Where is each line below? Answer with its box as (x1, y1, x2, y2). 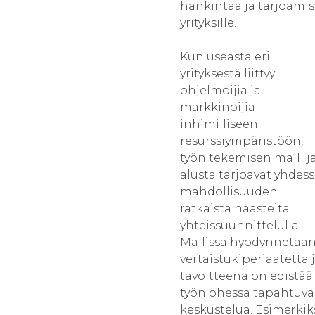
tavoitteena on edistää (180, 269, 313, 283)
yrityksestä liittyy (180, 67, 275, 80)
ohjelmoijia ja (180, 84, 261, 97)
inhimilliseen (180, 117, 258, 131)
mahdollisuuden (180, 185, 278, 198)
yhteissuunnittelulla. (180, 219, 301, 232)
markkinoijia (180, 101, 255, 114)
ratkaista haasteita (180, 202, 290, 215)
